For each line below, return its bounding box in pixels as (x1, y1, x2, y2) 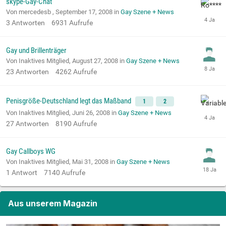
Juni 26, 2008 (72, 108, 110, 117)
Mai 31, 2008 (72, 157, 108, 165)
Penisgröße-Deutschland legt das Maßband (6, 96, 133, 105)
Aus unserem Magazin (8, 198, 97, 208)
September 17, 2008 (55, 8, 112, 16)
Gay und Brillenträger (6, 45, 67, 55)
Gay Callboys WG (6, 146, 55, 156)
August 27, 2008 (72, 56, 118, 65)
